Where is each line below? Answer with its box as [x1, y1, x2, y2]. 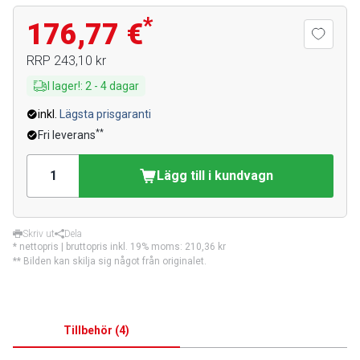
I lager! [47, 80, 80, 92]
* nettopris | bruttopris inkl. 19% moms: [13, 241, 185, 252]
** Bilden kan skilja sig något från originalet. [13, 256, 207, 267]
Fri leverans [38, 129, 96, 141]
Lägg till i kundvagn [157, 168, 273, 183]
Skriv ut [22, 228, 55, 239]
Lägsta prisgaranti [59, 108, 151, 121]
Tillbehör [63, 324, 112, 337]
